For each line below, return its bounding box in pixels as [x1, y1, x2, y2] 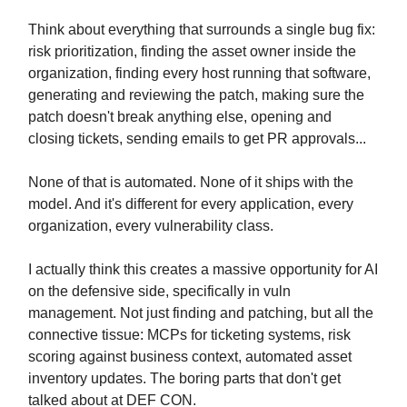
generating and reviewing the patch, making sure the [28, 87, 364, 104]
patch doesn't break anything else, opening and [28, 109, 332, 125]
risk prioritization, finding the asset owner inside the [28, 44, 356, 60]
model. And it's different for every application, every [28, 196, 353, 213]
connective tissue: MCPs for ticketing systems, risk [28, 327, 351, 343]
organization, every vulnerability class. [28, 218, 273, 234]
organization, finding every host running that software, [28, 65, 371, 82]
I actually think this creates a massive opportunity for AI [28, 262, 378, 278]
